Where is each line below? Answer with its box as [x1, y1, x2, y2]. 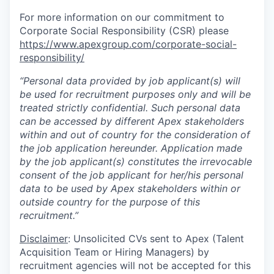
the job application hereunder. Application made [20, 142, 242, 154]
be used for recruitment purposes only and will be [20, 88, 251, 100]
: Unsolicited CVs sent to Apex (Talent [68, 232, 244, 245]
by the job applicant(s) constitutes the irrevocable [20, 155, 252, 168]
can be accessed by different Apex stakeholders [20, 115, 244, 127]
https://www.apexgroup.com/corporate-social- [20, 38, 237, 50]
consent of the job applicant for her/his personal [20, 169, 243, 181]
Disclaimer [20, 232, 68, 245]
